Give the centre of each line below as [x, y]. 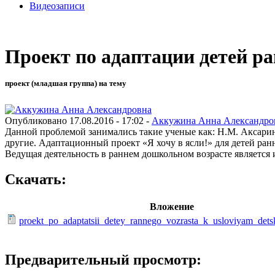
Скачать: [36, 180]
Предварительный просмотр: [103, 260]
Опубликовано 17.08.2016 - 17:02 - [78, 120]
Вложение [172, 207]
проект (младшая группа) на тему [66, 83]
